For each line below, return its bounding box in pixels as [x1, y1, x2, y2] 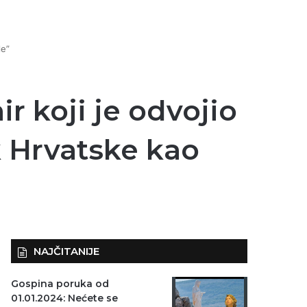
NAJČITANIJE [34, 245, 100, 258]
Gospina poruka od [11, 278, 110, 290]
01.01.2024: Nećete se [11, 292, 119, 304]
